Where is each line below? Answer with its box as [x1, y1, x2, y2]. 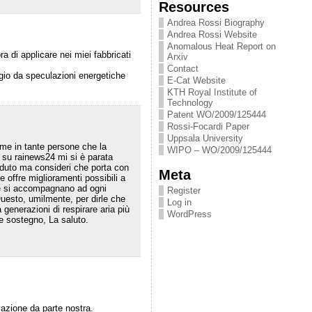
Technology [167, 97, 214, 108]
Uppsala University [167, 133, 244, 143]
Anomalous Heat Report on [167, 41, 276, 52]
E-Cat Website [167, 75, 226, 86]
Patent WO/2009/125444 [167, 109, 267, 120]
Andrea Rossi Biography [167, 17, 265, 28]
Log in [167, 197, 192, 208]
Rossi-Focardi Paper [167, 121, 250, 132]
